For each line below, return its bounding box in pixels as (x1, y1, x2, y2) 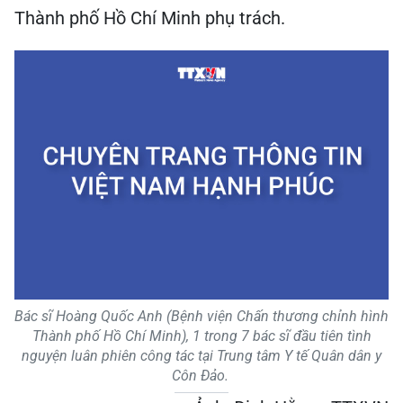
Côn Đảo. (171, 367, 232, 384)
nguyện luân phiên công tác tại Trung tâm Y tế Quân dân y (22, 347, 381, 364)
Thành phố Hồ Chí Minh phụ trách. (14, 7, 285, 29)
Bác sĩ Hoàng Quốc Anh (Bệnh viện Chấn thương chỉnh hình (14, 308, 389, 325)
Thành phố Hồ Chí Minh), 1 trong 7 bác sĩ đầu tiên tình (31, 327, 372, 345)
